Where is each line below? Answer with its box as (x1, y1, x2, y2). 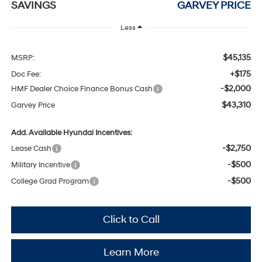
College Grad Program (11, 177, 89, 187)
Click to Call (102, 213, 160, 227)
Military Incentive (11, 160, 70, 170)
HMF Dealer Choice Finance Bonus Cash (11, 84, 153, 94)
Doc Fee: (11, 70, 41, 80)
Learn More (103, 246, 159, 260)
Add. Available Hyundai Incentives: (11, 128, 132, 138)
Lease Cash (11, 144, 51, 154)
